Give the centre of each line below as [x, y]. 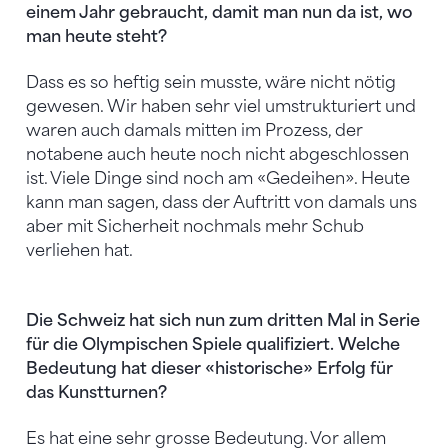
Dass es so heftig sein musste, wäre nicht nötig [211, 83]
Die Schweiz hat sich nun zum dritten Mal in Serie [223, 321]
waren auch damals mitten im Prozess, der [194, 131]
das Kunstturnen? [96, 393]
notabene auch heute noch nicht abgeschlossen [217, 155]
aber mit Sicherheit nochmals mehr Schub [195, 227]
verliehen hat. [79, 251]
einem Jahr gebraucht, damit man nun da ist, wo [219, 13]
